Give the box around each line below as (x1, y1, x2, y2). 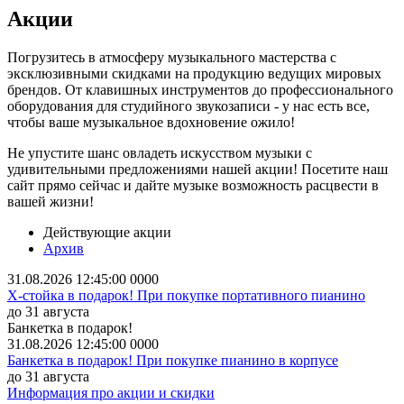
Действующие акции (43, 224, 171, 240)
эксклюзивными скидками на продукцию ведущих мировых (7, 65, 381, 81)
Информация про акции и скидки (7, 384, 215, 400)
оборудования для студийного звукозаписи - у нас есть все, (7, 97, 370, 114)
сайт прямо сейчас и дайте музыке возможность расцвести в (7, 177, 379, 193)
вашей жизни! (7, 193, 94, 209)
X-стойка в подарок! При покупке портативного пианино (7, 287, 365, 303)
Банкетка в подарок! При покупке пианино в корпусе (7, 352, 338, 368)
